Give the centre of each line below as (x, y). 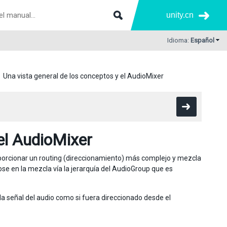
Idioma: (179, 40)
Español (202, 40)
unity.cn (180, 15)
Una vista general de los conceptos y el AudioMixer (83, 76)
